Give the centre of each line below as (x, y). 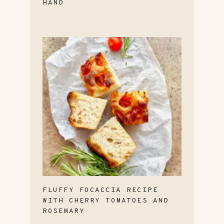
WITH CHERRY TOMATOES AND (105, 200)
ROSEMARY (63, 211)
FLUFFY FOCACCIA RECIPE (100, 190)
